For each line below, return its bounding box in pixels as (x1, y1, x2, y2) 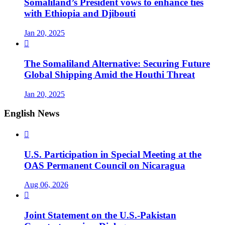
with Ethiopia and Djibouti (24, 8, 136, 19)
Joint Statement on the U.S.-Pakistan (24, 210, 176, 221)
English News (4, 108, 59, 119)
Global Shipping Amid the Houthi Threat (24, 69, 195, 80)
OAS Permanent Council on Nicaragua (24, 160, 185, 171)
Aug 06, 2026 (24, 180, 68, 189)
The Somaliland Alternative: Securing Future (24, 58, 210, 69)
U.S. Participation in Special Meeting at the (24, 149, 201, 160)
